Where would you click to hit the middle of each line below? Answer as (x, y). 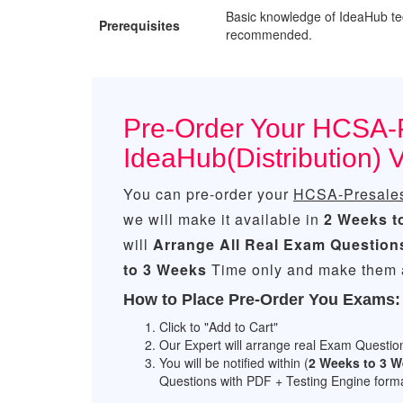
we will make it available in (224, 219)
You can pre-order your (208, 194)
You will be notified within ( (234, 363)
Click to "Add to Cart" (219, 327)
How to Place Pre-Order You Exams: (262, 300)
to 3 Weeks (165, 269)
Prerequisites (139, 25)
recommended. (269, 34)
